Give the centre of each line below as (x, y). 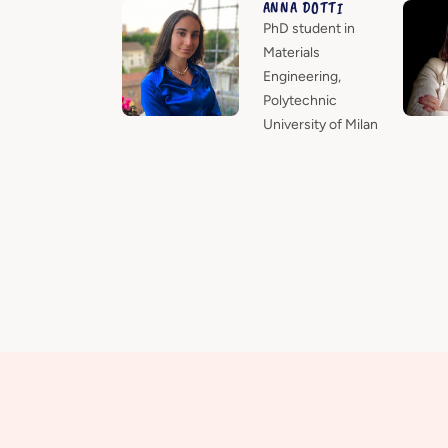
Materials (291, 52)
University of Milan (320, 124)
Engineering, (301, 76)
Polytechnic (299, 100)
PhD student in (308, 28)
